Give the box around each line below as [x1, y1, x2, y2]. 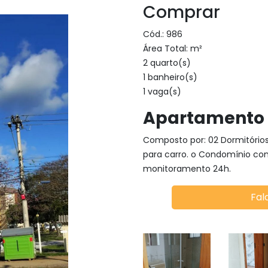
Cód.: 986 [143, 28, 182, 40]
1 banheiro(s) [143, 71, 197, 83]
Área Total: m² [143, 42, 202, 54]
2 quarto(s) [143, 57, 191, 69]
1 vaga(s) [143, 86, 181, 98]
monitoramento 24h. [143, 163, 231, 175]
